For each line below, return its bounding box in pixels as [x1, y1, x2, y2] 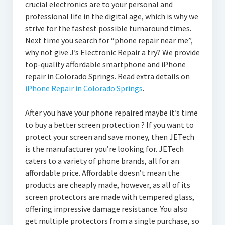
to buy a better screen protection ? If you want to [25, 120, 194, 130]
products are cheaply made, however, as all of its [25, 180, 190, 190]
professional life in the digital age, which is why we [25, 11, 198, 21]
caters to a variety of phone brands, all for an [25, 156, 179, 166]
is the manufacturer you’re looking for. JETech [25, 144, 184, 154]
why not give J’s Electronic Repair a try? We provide [25, 47, 200, 57]
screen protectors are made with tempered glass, [25, 192, 194, 202]
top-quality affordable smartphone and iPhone [25, 59, 186, 69]
